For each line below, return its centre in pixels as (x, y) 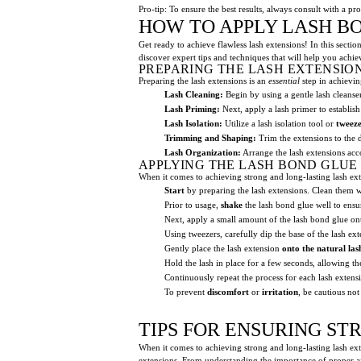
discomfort (228, 291)
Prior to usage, (193, 204)
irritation (280, 291)
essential (284, 80)
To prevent (186, 291)
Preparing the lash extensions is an (203, 80)
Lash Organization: (203, 152)
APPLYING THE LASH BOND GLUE (248, 164)
